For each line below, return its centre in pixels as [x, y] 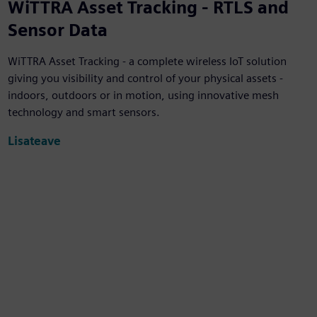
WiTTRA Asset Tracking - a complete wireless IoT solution [147, 62]
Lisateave [34, 141]
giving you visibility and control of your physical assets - [145, 79]
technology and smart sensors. [83, 113]
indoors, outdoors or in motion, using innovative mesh [143, 96]
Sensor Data [57, 30]
